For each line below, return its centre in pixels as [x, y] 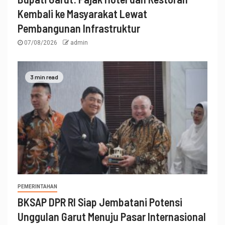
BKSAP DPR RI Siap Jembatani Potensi [100, 202]
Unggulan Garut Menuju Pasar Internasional [112, 217]
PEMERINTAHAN [37, 187]
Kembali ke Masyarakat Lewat [82, 14]
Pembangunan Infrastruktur [79, 28]
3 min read [44, 77]
